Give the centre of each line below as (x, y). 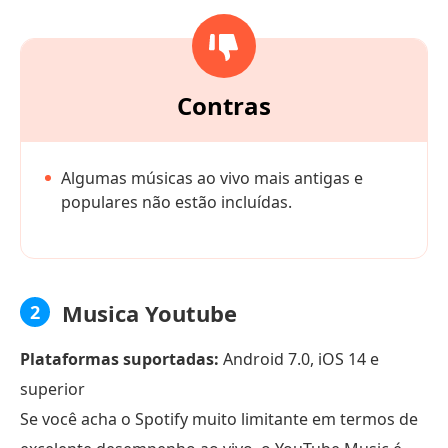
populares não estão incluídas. (176, 202)
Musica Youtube (149, 313)
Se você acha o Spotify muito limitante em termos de (219, 419)
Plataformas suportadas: (119, 359)
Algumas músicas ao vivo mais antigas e (212, 178)
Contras (224, 106)
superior (52, 389)
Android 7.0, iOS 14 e (299, 359)
